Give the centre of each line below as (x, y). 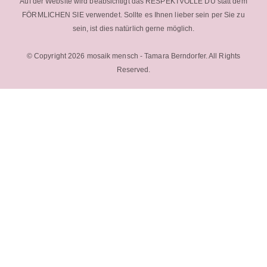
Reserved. (133, 70)
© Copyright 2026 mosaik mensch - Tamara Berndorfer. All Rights (133, 56)
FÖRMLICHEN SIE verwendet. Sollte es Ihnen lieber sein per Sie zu (133, 15)
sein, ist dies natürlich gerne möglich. (133, 29)
